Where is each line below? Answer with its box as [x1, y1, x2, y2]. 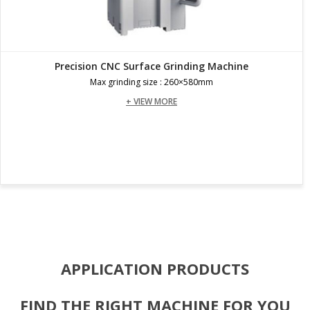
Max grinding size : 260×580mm [90, 75, 213, 88]
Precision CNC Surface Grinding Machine [55, 59, 248, 73]
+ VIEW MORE [126, 95, 177, 107]
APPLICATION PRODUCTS [61, 257, 249, 279]
